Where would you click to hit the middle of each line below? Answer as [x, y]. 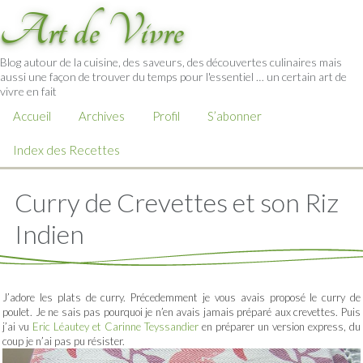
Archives [102, 116]
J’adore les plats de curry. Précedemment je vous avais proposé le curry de [181, 297]
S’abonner [235, 116]
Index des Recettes [66, 150]
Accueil [32, 116]
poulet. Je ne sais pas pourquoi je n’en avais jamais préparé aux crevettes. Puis [181, 312]
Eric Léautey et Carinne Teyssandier [115, 327]
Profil [166, 116]
